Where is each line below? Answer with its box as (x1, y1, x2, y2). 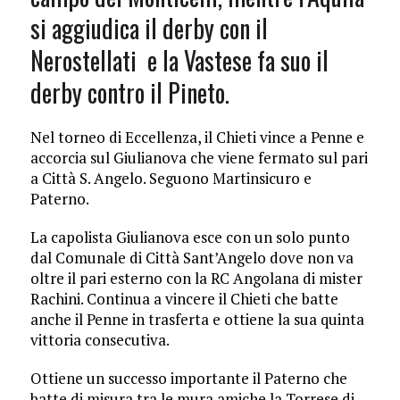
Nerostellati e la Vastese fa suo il (29, 41, 329, 79)
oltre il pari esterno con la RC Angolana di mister (29, 267, 362, 288)
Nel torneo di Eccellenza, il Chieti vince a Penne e (29, 126, 364, 147)
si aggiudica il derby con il (29, 9, 268, 46)
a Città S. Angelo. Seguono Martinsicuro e (29, 167, 312, 188)
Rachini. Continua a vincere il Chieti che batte (29, 287, 338, 309)
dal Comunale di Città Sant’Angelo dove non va (29, 246, 354, 268)
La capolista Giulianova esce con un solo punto (29, 226, 350, 247)
